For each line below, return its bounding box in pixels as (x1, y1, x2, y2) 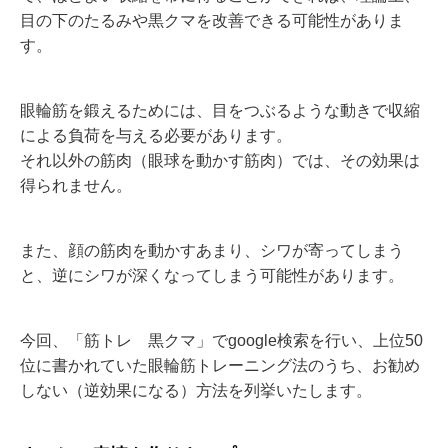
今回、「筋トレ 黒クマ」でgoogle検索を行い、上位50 (20, 332, 423, 350)
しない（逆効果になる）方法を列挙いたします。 (20, 382, 372, 400)
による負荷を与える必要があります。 (20, 127, 292, 145)
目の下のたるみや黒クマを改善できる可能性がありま (20, 12, 404, 30)
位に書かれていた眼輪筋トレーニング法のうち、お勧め (20, 357, 420, 375)
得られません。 (20, 177, 132, 195)
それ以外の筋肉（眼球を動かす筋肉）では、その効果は (20, 152, 420, 170)
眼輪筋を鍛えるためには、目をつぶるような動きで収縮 (20, 102, 420, 120)
